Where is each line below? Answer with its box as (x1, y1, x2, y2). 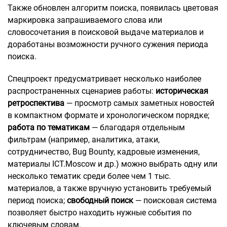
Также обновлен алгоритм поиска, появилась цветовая (8, 3, 218, 13)
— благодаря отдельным (90, 123, 185, 133)
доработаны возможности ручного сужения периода (8, 40, 208, 50)
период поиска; (8, 196, 67, 206)
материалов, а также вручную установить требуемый (8, 183, 211, 194)
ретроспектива (8, 98, 64, 108)
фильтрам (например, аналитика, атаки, (8, 135, 160, 145)
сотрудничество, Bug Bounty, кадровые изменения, (8, 147, 200, 157)
